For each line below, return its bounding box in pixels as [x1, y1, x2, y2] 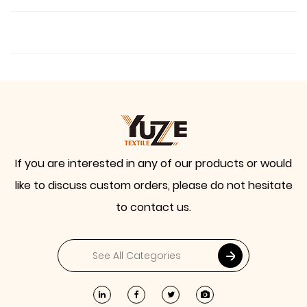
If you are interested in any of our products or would [15, 156, 292, 171]
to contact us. [116, 199, 191, 215]
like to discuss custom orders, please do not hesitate [14, 177, 293, 193]
